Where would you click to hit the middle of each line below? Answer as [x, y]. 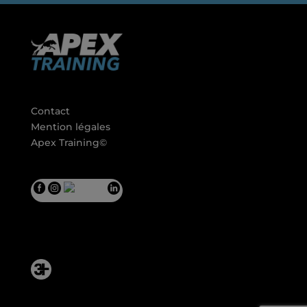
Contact [50, 111]
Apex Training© [69, 143]
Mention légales [70, 127]
